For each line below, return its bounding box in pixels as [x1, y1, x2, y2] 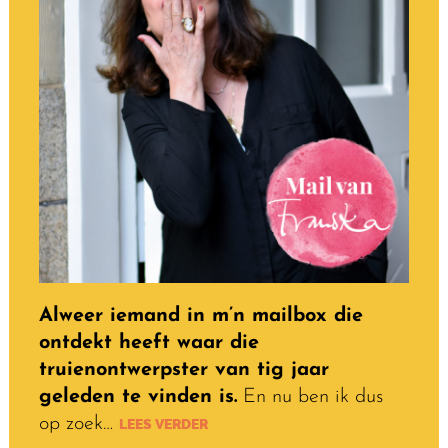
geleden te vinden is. [38, 386, 237, 407]
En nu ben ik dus [236, 386, 383, 407]
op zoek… [38, 413, 113, 434]
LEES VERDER [112, 415, 208, 433]
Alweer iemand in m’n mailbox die [38, 305, 363, 326]
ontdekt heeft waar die [38, 332, 259, 353]
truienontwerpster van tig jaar [38, 359, 329, 380]
